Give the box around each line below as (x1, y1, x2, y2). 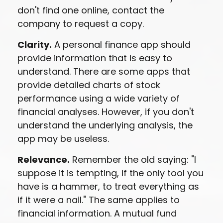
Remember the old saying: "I (70, 153, 196, 166)
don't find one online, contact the (17, 4, 164, 16)
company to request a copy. (17, 17, 144, 30)
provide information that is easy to (17, 52, 172, 64)
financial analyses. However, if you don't (17, 106, 194, 118)
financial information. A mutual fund (17, 207, 177, 220)
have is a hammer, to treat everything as (17, 180, 199, 193)
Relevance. (17, 153, 70, 166)
